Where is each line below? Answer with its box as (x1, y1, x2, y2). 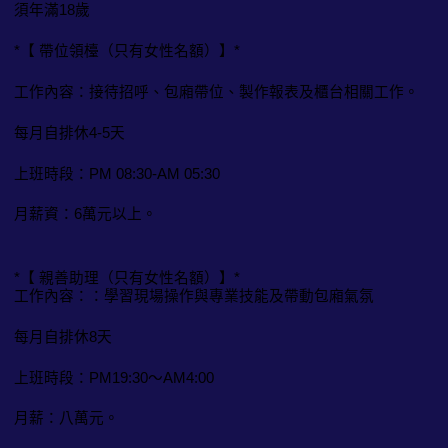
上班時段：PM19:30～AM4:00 (14, 369, 214, 386)
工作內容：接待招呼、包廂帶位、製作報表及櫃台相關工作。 (14, 83, 419, 100)
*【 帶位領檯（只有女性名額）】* (14, 43, 240, 60)
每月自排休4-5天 (14, 124, 125, 141)
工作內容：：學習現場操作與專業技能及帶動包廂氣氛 (14, 287, 374, 304)
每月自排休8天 (14, 328, 112, 345)
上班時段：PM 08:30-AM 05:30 (14, 165, 220, 182)
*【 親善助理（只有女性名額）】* (14, 270, 240, 287)
